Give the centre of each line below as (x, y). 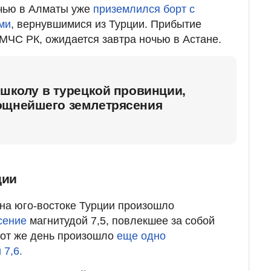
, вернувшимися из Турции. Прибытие (106, 24)
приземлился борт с (144, 9)
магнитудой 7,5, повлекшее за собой (121, 220)
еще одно (141, 236)
